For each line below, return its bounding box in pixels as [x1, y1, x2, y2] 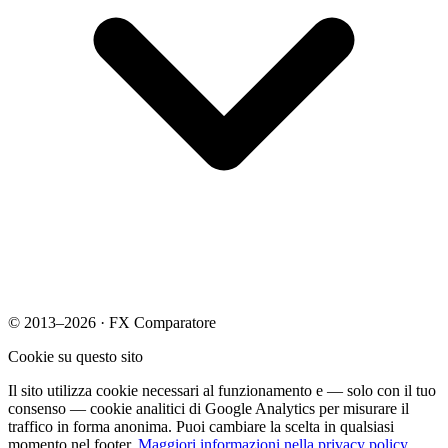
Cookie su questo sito [8, 348, 143, 366]
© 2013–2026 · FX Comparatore [8, 314, 216, 332]
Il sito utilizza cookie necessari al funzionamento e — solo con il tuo [8, 382, 436, 400]
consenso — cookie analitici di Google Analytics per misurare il [8, 400, 409, 418]
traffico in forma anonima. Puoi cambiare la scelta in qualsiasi [8, 418, 394, 436]
